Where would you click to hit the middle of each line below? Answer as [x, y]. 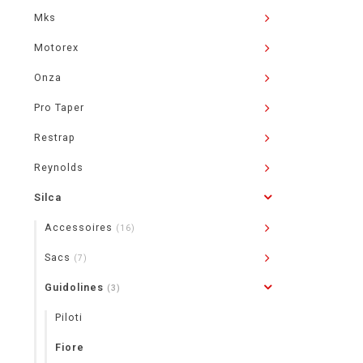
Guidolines [76, 287]
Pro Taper [59, 107]
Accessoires [80, 227]
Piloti [69, 317]
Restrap [55, 137]
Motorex [56, 47]
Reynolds [59, 167]
